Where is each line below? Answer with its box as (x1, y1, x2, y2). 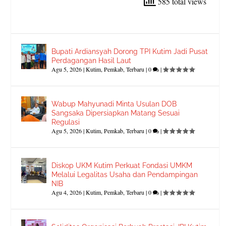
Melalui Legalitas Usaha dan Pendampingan (51, 171, 198, 179)
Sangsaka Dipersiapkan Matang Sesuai (51, 109, 180, 118)
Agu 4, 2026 (51, 188, 82, 197)
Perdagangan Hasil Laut (51, 56, 132, 65)
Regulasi (51, 118, 80, 127)
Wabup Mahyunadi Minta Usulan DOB (51, 100, 177, 108)
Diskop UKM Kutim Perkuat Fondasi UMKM (51, 161, 193, 170)
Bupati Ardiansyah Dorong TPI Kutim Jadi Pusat (51, 47, 208, 56)
